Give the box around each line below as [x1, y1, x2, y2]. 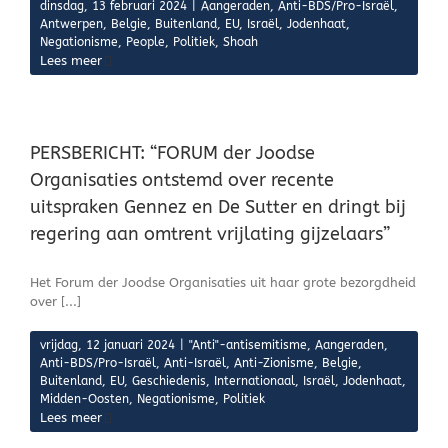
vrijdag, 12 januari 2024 [40, 338, 175, 352]
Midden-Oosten [40, 392, 129, 406]
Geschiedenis [132, 374, 206, 388]
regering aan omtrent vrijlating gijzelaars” [30, 223, 390, 245]
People [126, 35, 165, 49]
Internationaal [214, 374, 295, 388]
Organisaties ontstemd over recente [30, 169, 334, 191]
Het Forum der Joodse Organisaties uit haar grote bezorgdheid [30, 275, 416, 290]
